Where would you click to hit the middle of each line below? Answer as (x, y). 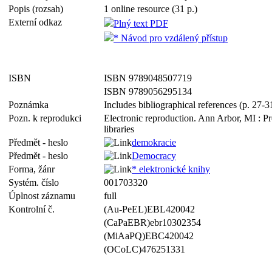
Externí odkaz (38, 22)
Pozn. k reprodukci (47, 118)
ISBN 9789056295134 (148, 91)
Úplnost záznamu (44, 196)
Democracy (154, 156)
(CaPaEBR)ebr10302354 (152, 223)
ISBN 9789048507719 (148, 78)
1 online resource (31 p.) (151, 9)
